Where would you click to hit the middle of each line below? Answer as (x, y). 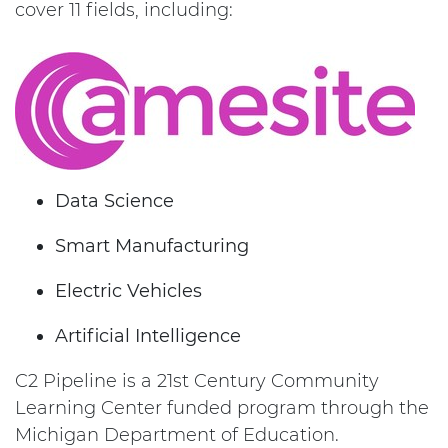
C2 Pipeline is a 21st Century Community (197, 381)
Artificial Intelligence (148, 336)
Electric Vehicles (128, 291)
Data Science (114, 201)
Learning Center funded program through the (222, 408)
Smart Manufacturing (152, 246)
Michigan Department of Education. (177, 435)
